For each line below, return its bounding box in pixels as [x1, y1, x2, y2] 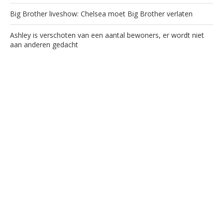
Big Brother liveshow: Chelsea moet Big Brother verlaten [10, 8, 193, 18]
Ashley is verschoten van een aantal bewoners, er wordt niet [10, 30, 204, 40]
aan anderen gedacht [10, 39, 78, 49]
